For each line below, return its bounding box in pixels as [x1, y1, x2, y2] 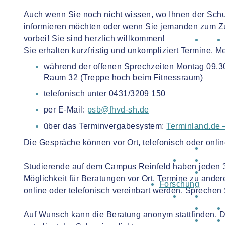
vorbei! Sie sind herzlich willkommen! [24, 34, 165, 43]
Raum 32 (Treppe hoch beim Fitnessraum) [44, 73, 203, 82]
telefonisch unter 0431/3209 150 [44, 89, 166, 98]
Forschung [159, 180, 200, 188]
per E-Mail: [44, 105, 87, 114]
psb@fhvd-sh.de [87, 105, 149, 114]
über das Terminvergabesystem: [44, 122, 167, 130]
